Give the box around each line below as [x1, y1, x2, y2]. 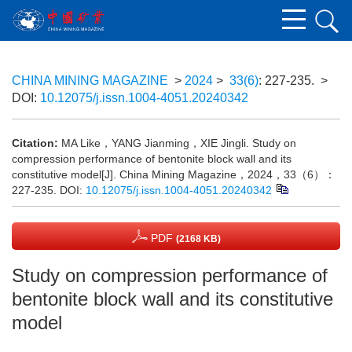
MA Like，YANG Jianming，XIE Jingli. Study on [61, 137, 296, 149]
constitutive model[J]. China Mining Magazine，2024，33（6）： [12, 168, 335, 181]
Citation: [12, 137, 58, 149]
